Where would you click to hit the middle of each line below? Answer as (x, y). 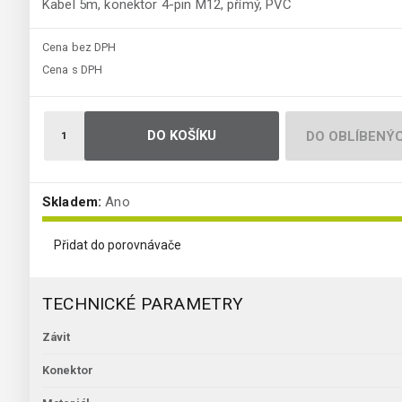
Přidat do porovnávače (118, 245)
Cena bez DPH (79, 48)
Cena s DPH (73, 70)
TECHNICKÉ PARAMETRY (143, 304)
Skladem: (72, 202)
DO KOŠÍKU (182, 136)
